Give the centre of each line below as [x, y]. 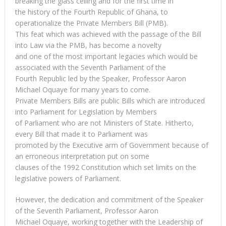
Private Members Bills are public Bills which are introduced [110, 100]
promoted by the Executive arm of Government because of [111, 145]
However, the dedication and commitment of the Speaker [109, 199]
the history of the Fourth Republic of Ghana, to [91, 12]
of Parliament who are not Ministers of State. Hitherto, [104, 123]
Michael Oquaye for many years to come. [82, 89]
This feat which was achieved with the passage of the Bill [108, 34]
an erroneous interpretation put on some [82, 156]
